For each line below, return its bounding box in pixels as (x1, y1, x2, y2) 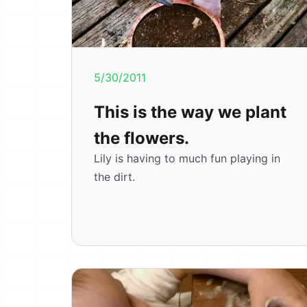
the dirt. (94, 170, 135, 184)
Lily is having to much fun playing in (94, 151, 280, 165)
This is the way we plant (94, 102, 286, 122)
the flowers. (94, 128, 189, 148)
